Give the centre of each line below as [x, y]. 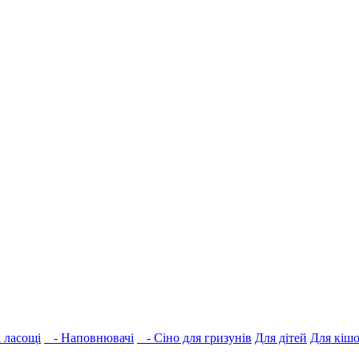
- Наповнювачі [89, 338]
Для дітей [281, 338]
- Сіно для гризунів [194, 338]
